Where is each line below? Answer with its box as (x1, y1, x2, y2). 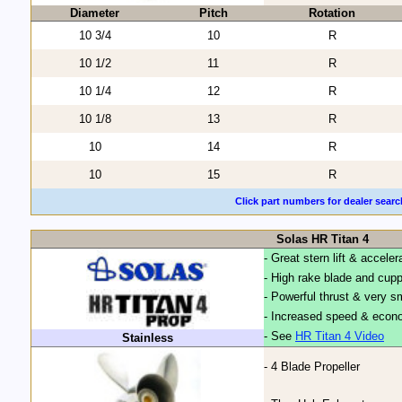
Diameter (70, 6, 119, 21)
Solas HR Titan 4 (275, 232, 369, 247)
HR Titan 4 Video (295, 329, 384, 344)
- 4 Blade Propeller (264, 360, 360, 374)
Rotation (309, 6, 355, 21)
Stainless (122, 331, 173, 345)
